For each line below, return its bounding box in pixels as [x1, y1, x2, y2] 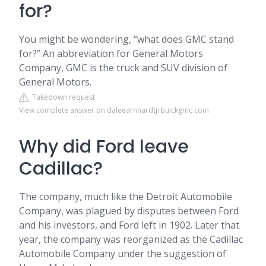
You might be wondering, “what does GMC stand [19, 33, 234, 46]
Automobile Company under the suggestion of [19, 247, 226, 260]
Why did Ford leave [19, 134, 189, 159]
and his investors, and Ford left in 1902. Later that [19, 218, 239, 232]
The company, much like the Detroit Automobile [19, 190, 232, 203]
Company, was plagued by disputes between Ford [19, 204, 239, 217]
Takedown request [28, 92, 95, 102]
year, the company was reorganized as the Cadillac [19, 233, 243, 246]
